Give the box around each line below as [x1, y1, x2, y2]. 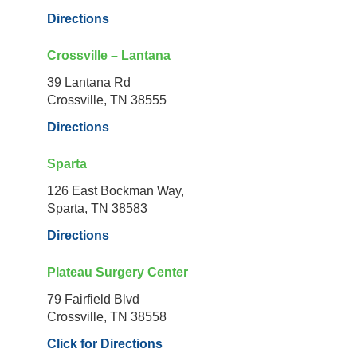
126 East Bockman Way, [47, 184, 184, 198]
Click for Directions [47, 337, 163, 351]
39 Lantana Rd [47, 76, 131, 90]
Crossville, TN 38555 [47, 93, 167, 108]
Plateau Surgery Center [47, 265, 188, 280]
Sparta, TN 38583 [47, 202, 147, 216]
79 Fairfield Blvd [47, 292, 139, 307]
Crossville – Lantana [47, 49, 171, 63]
